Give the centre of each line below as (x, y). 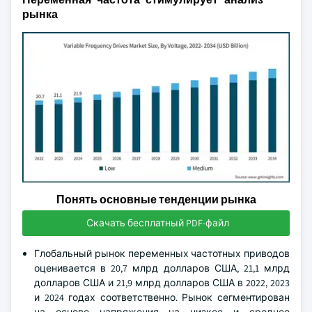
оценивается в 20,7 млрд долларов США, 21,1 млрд (162, 268)
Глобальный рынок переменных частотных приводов (162, 253)
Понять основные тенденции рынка (156, 200)
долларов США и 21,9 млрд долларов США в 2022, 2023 (162, 283)
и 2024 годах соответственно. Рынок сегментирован (162, 297)
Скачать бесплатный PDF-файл (157, 223)
